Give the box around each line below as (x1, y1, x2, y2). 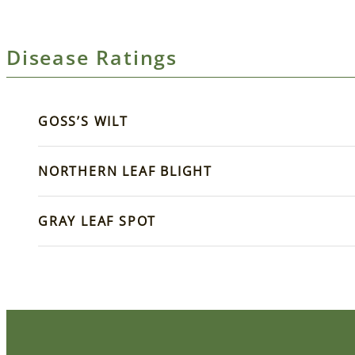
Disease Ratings (6, 44, 177, 71)
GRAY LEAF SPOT (38, 212, 157, 231)
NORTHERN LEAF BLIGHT (38, 162, 212, 181)
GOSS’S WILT (38, 113, 128, 131)
